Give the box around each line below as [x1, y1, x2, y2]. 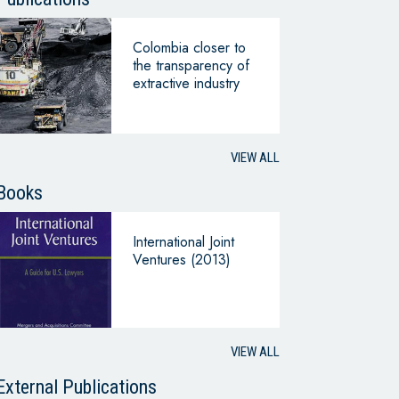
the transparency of [132, 55, 249, 77]
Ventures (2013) [132, 249, 231, 271]
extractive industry [132, 73, 240, 94]
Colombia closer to [132, 37, 246, 59]
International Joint [132, 232, 234, 253]
